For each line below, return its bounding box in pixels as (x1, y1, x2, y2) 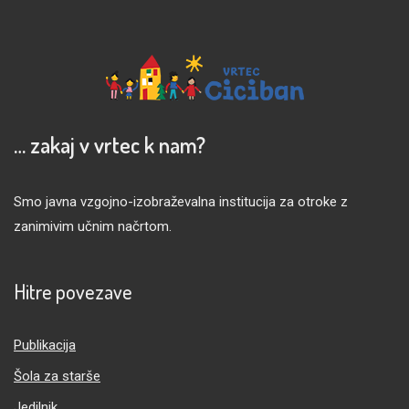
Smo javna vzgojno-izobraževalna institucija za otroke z (14, 194, 348, 210)
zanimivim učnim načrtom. (14, 218, 172, 235)
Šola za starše (14, 368, 100, 384)
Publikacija (14, 337, 76, 353)
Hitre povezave (14, 278, 132, 304)
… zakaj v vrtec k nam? (14, 131, 205, 159)
